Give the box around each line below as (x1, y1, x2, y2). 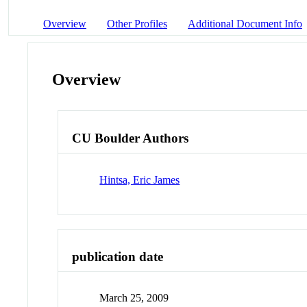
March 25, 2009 (99, 292, 169, 304)
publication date (72, 249, 164, 264)
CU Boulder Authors (72, 131, 189, 146)
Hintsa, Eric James (99, 173, 180, 186)
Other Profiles (107, 17, 167, 29)
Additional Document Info (188, 17, 302, 29)
